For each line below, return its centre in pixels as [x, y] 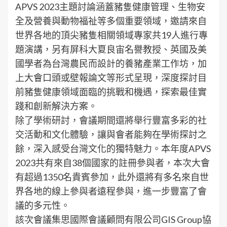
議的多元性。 [43, 205]
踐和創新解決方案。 [56, 106]
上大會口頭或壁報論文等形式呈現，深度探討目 [111, 77]
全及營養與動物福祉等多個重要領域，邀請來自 [111, 21]
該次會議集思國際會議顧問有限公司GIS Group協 [113, 219]
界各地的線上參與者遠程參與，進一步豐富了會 [111, 191]
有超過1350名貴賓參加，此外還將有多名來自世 [112, 177]
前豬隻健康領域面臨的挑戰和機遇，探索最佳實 [111, 91]
